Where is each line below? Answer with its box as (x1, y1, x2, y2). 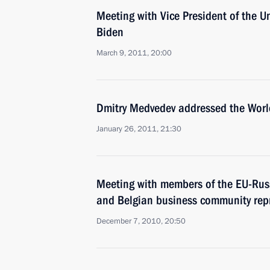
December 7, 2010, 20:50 (96, 216, 186, 227)
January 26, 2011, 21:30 (96, 124, 181, 134)
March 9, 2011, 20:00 (96, 48, 172, 58)
